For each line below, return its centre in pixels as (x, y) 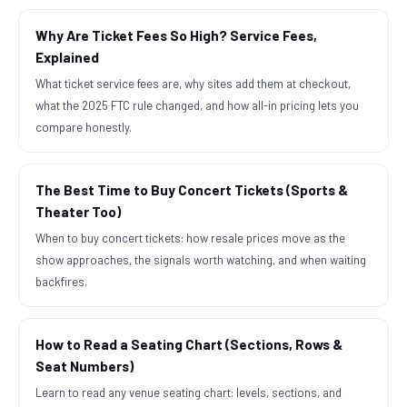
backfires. (61, 282)
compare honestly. (84, 127)
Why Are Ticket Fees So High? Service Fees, (176, 35)
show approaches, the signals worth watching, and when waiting (201, 260)
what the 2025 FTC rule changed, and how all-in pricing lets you (197, 105)
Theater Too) (78, 211)
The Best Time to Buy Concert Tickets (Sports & (192, 189)
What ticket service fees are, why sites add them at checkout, (193, 84)
